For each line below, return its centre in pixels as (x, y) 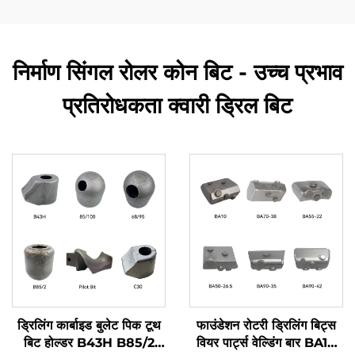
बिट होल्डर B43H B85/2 (89, 342)
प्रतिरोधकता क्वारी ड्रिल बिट (177, 105)
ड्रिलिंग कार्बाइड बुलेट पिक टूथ (89, 325)
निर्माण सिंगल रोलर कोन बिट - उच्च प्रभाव (177, 72)
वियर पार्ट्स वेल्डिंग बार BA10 (266, 342)
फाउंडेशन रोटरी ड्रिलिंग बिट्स (266, 325)
